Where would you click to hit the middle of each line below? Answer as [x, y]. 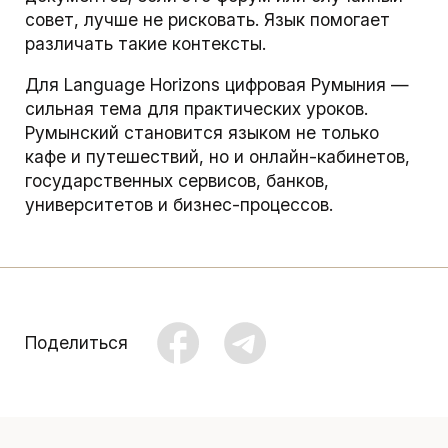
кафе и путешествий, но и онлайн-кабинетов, [217, 157]
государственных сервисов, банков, [176, 181]
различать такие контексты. [145, 43]
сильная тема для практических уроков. [196, 109]
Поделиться [76, 343]
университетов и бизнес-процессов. [178, 205]
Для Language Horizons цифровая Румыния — [216, 85]
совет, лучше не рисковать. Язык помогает [207, 19]
